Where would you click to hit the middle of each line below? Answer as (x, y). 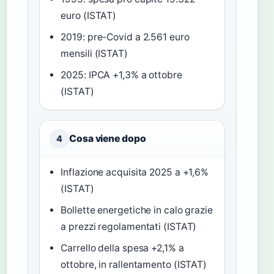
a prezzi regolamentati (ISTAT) (129, 227)
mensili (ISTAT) (94, 54)
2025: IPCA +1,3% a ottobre (121, 75)
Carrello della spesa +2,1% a (122, 248)
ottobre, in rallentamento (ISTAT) (134, 265)
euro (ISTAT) (89, 16)
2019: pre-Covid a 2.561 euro (125, 37)
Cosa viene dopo (108, 139)
